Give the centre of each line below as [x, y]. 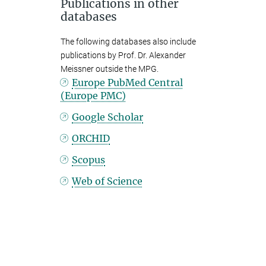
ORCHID [91, 138]
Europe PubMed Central [128, 83]
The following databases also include [128, 42]
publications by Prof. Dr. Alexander [123, 55]
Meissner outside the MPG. [110, 69]
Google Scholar [108, 117]
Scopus [89, 160]
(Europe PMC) [93, 96]
